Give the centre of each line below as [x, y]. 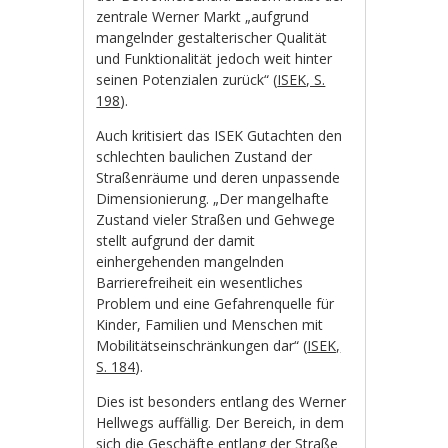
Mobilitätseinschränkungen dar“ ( [202, 345]
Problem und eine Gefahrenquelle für [215, 303]
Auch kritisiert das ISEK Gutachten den [219, 135]
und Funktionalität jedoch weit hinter [214, 58]
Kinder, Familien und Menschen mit [210, 324]
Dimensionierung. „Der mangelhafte [213, 198]
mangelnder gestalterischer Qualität [212, 37]
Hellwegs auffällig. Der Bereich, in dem [220, 422]
